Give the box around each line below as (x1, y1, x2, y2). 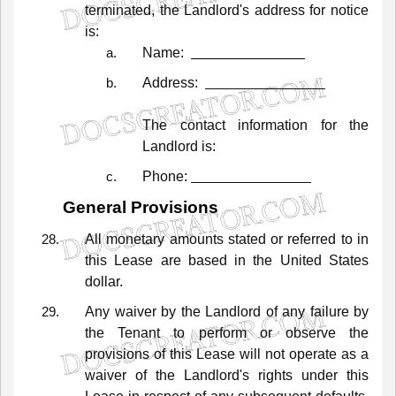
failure (309, 303, 349, 319)
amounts (169, 231, 224, 247)
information (238, 117, 308, 133)
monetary (106, 231, 165, 247)
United (279, 252, 322, 268)
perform (198, 324, 247, 340)
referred (287, 231, 337, 247)
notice (331, 2, 369, 18)
